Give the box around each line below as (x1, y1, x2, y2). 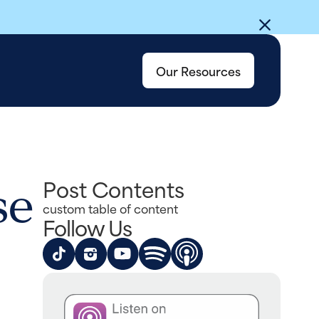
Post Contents (43, 172, 185, 205)
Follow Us (43, 211, 132, 244)
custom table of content (43, 199, 179, 217)
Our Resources (156, 61, 241, 80)
